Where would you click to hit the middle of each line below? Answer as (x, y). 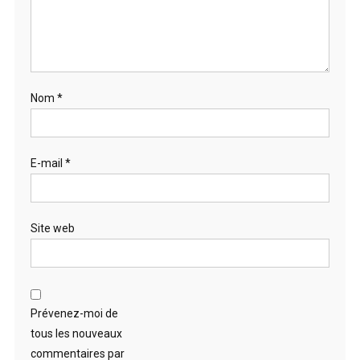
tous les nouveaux (76, 333)
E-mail (47, 163)
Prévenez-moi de (74, 313)
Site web (52, 228)
